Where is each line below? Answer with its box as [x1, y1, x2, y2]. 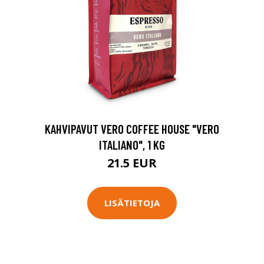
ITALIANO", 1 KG [99, 137, 165, 152]
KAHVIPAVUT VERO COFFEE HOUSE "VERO [45, 121, 219, 136]
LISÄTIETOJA [104, 197, 160, 209]
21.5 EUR [107, 154, 157, 171]
